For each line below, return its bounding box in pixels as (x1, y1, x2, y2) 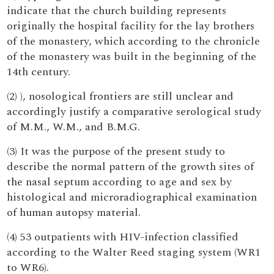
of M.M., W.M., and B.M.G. (7, 119, 141, 135)
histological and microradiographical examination (7, 189, 257, 206)
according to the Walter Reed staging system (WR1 (7, 244, 261, 261)
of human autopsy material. (7, 204, 141, 221)
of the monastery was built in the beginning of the (7, 48, 257, 65)
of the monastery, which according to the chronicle (7, 33, 261, 50)
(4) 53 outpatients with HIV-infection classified (7, 229, 239, 245)
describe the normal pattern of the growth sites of (7, 158, 254, 175)
